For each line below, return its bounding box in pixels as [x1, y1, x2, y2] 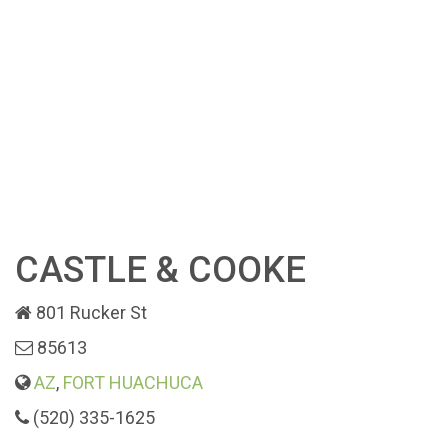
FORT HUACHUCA [63, 372, 203, 393]
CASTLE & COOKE [15, 249, 306, 291]
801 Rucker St [36, 302, 147, 323]
